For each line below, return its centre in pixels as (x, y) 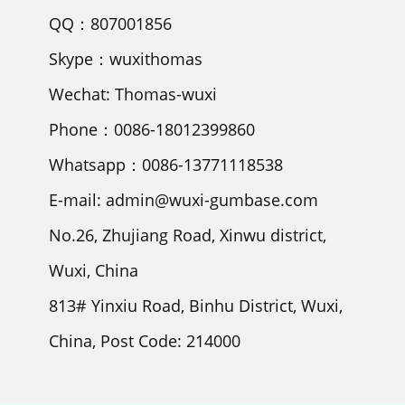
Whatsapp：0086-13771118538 (166, 165)
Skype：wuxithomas (126, 59)
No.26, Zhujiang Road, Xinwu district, (188, 235)
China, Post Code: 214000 (145, 341)
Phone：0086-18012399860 (152, 130)
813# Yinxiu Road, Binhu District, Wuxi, (196, 306)
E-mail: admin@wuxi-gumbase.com (184, 200)
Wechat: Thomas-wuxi (133, 94)
